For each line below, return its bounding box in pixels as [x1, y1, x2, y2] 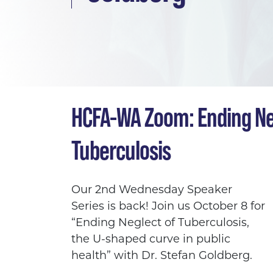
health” [71, 249, 114, 263]
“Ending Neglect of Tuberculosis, [71, 216, 249, 230]
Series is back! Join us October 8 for [71, 199, 265, 213]
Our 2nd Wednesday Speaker [71, 183, 232, 197]
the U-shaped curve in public [71, 232, 230, 246]
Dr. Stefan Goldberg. [141, 249, 255, 263]
